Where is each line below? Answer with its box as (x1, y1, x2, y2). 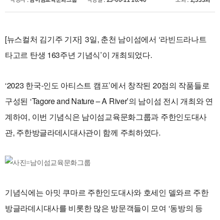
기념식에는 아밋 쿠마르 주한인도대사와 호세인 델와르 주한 (5, 187, 209, 198)
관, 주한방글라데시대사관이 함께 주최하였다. (5, 127, 161, 138)
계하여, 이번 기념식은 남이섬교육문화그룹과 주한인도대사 (5, 111, 207, 122)
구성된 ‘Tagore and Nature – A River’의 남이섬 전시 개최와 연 (5, 95, 213, 107)
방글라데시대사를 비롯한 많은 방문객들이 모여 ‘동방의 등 (5, 202, 203, 214)
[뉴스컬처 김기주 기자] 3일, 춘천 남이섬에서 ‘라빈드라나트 (5, 33, 207, 45)
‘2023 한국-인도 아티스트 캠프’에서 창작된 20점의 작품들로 (5, 80, 210, 91)
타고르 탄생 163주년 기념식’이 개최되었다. (5, 49, 152, 60)
